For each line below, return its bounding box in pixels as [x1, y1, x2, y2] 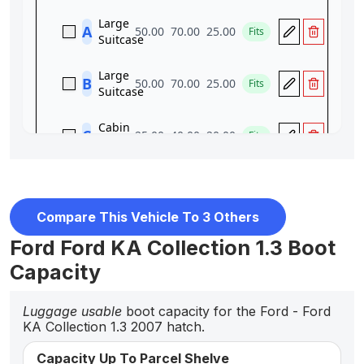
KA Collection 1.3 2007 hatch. [23, 318, 205, 336]
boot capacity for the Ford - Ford [122, 303, 331, 320]
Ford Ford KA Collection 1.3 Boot [10, 236, 336, 261]
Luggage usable [23, 303, 122, 320]
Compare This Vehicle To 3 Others [37, 208, 259, 225]
